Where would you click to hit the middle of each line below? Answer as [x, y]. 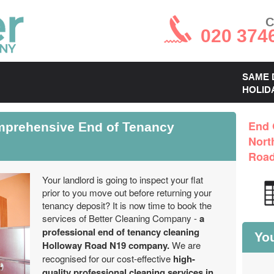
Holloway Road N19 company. [107, 245]
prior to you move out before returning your [127, 192]
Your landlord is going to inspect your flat [123, 180]
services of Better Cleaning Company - [121, 218]
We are [186, 245]
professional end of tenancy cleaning [121, 232]
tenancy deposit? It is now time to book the [127, 205]
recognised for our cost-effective [106, 258]
